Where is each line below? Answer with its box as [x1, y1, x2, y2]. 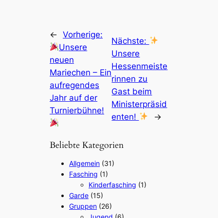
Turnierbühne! [50, 105, 105, 115]
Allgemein [69, 159, 100, 167]
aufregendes [50, 80, 100, 90]
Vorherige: [63, 29, 103, 39]
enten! [111, 111, 139, 122]
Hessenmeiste [111, 61, 168, 71]
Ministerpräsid [111, 99, 167, 109]
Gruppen [69, 201, 97, 210]
